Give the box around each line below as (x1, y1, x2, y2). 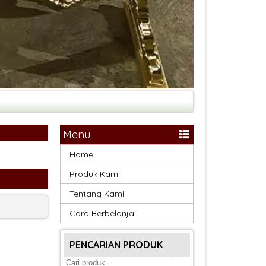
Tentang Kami (69, 188, 124, 199)
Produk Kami (69, 168, 120, 179)
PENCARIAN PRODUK (69, 238, 163, 251)
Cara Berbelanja (69, 207, 134, 218)
